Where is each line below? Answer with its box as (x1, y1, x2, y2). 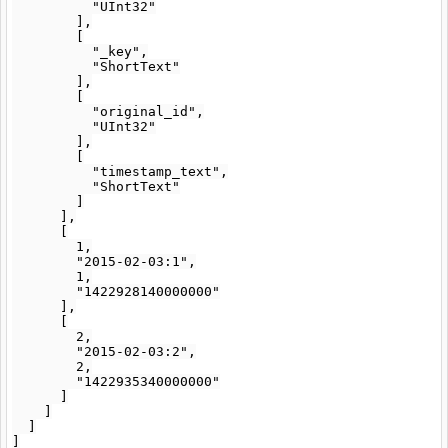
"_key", (12, 44, 148, 59)
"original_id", (12, 104, 204, 119)
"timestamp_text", (12, 164, 228, 179)
